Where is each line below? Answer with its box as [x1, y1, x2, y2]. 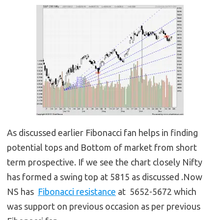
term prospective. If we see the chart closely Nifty [7, 157, 202, 167]
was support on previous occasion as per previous [7, 201, 200, 212]
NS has [7, 187, 38, 197]
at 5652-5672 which [116, 187, 196, 197]
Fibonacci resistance [38, 187, 116, 197]
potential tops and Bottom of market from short [7, 142, 197, 153]
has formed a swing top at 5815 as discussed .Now [7, 172, 202, 182]
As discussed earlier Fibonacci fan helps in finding [7, 128, 198, 138]
